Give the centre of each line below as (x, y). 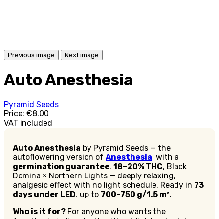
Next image (82, 55)
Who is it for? (39, 211)
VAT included (28, 123)
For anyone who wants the (116, 211)
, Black (175, 166)
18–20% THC (138, 166)
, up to (88, 194)
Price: (15, 113)
